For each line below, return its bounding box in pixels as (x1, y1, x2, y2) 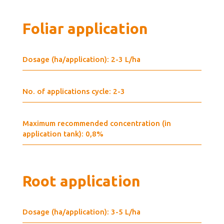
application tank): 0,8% (22, 129, 103, 138)
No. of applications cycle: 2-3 (22, 86, 125, 95)
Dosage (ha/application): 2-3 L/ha (22, 54, 140, 63)
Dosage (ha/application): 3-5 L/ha (22, 207, 140, 216)
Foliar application (22, 19, 148, 37)
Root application (22, 172, 140, 189)
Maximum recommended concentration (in (22, 118, 171, 127)
